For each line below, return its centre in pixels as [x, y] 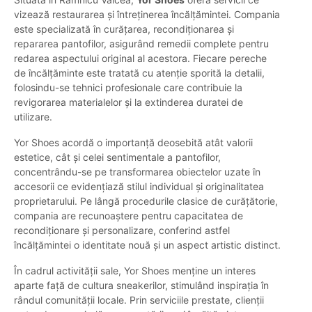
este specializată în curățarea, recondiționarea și [124, 29]
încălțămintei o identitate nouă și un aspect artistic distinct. [147, 245]
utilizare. [33, 117]
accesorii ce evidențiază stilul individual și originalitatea [139, 187]
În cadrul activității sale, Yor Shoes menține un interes [135, 271]
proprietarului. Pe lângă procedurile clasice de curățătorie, [146, 201]
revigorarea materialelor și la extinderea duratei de [128, 102]
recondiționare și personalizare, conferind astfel [122, 231]
